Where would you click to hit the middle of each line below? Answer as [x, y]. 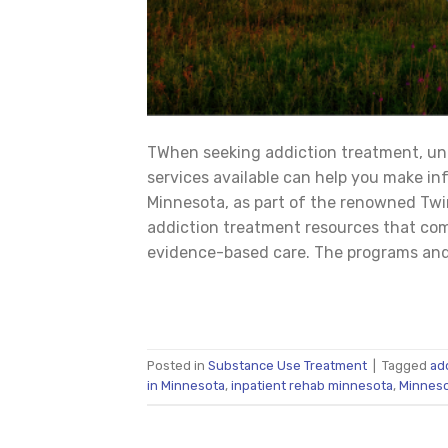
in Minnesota [186, 386]
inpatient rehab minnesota [312, 386]
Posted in [177, 366]
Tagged [406, 366]
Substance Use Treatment [287, 366]
